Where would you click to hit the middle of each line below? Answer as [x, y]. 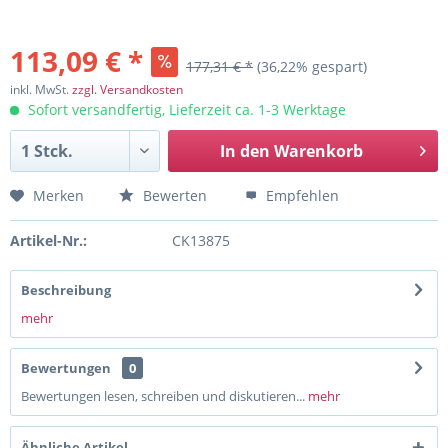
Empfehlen [300, 195]
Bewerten [173, 195]
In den [244, 151]
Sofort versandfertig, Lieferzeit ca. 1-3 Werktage [185, 109]
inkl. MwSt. [41, 89]
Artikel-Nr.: [48, 240]
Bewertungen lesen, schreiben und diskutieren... [163, 396]
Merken [58, 195]
